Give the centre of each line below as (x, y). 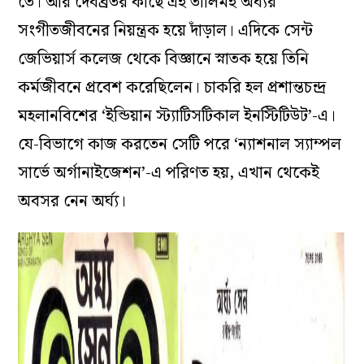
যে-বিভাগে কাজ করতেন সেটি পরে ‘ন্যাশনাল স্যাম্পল (180, 145)
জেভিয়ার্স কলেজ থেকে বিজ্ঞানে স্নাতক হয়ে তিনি (164, 60)
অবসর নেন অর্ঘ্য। (72, 202)
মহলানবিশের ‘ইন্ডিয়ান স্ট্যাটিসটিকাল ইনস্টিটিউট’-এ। (177, 117)
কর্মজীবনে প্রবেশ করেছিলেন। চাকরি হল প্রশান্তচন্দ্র (172, 88)
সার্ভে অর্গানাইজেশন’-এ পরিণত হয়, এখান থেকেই (169, 173)
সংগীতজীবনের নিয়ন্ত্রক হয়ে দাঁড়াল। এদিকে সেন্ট (166, 31)
